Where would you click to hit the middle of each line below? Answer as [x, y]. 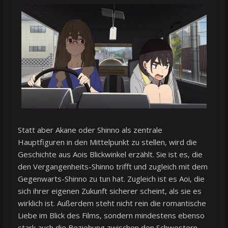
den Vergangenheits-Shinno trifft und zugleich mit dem [112, 166]
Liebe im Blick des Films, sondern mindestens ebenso [111, 215]
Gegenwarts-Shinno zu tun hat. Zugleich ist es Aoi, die [111, 178]
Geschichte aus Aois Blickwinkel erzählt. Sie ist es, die [110, 154]
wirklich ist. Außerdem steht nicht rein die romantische [112, 203]
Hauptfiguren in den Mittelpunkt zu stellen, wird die [107, 142]
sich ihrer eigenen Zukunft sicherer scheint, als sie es [109, 191]
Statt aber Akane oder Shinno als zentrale [90, 130]
